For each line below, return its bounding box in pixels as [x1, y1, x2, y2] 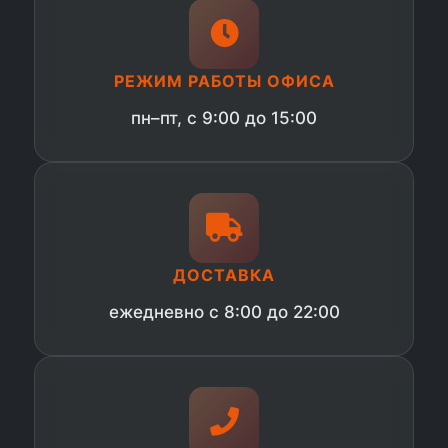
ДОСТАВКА [173, 265, 275, 286]
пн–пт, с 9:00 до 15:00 [131, 108, 317, 129]
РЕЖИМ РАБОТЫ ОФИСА [113, 71, 335, 92]
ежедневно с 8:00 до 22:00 [108, 302, 340, 323]
